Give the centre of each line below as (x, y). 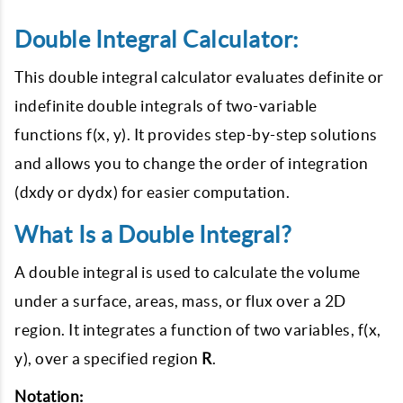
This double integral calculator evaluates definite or (199, 77)
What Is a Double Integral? (152, 235)
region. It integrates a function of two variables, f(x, (198, 330)
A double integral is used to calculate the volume (188, 272)
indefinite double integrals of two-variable (166, 106)
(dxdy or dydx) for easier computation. (152, 192)
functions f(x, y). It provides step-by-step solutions (196, 134)
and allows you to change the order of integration (192, 163)
